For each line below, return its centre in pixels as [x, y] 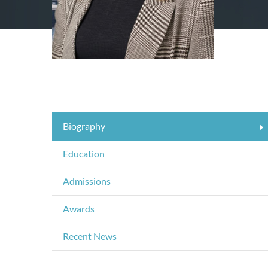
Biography [84, 126]
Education [84, 153]
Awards [79, 208]
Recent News [90, 236]
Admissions [87, 181]
